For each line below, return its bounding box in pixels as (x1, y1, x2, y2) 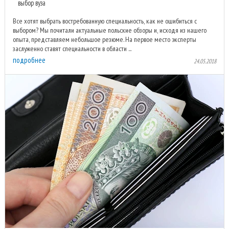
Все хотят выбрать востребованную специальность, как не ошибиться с (13, 16, 197, 26)
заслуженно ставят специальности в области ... (13, 44, 131, 54)
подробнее (13, 55, 45, 65)
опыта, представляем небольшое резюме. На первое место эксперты (13, 35, 196, 44)
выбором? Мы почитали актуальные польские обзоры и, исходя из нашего (13, 26, 207, 35)
